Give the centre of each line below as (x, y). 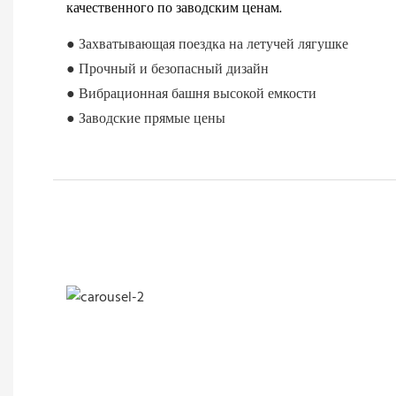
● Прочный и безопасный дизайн (168, 70)
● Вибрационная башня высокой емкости (191, 95)
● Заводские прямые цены (146, 120)
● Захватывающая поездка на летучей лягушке (207, 46)
